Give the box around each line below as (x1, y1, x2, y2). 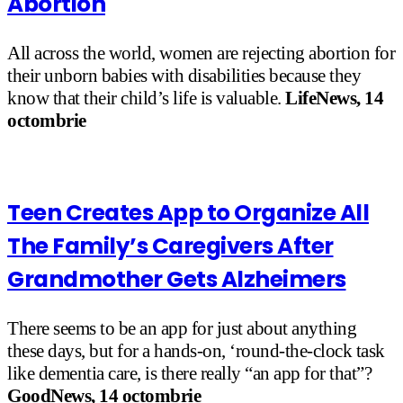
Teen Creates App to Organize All (7, 196, 369, 228)
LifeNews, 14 (285, 87, 383, 110)
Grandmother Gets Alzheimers (7, 263, 346, 295)
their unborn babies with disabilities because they (7, 65, 361, 87)
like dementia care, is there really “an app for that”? (7, 363, 372, 385)
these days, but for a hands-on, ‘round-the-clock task (7, 340, 385, 363)
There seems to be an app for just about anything (7, 318, 356, 340)
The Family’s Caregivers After (7, 229, 334, 262)
